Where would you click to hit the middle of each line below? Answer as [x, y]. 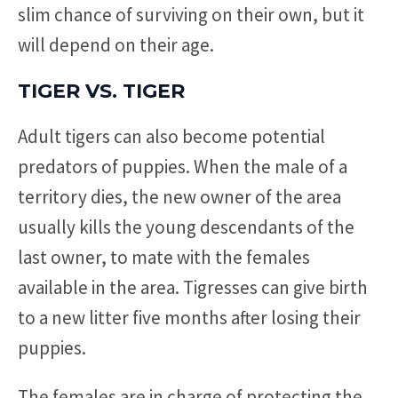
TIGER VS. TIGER [101, 91]
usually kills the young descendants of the [186, 227]
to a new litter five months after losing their [189, 317]
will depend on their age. [116, 44]
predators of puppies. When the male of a [183, 166]
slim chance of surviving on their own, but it [191, 14]
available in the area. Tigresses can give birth [193, 287]
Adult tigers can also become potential [171, 136]
